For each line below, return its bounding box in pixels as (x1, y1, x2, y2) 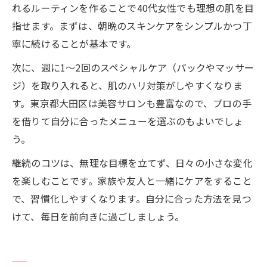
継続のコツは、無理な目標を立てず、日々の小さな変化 (12, 155, 253, 170)
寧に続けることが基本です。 (12, 36, 136, 51)
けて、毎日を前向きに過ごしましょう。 (12, 209, 185, 223)
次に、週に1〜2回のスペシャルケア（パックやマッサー (12, 60, 254, 74)
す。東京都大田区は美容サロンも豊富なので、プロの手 (12, 95, 252, 110)
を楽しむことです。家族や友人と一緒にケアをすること (12, 173, 252, 188)
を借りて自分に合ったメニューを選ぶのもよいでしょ (12, 113, 244, 128)
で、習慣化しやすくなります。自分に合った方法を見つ (12, 191, 252, 206)
